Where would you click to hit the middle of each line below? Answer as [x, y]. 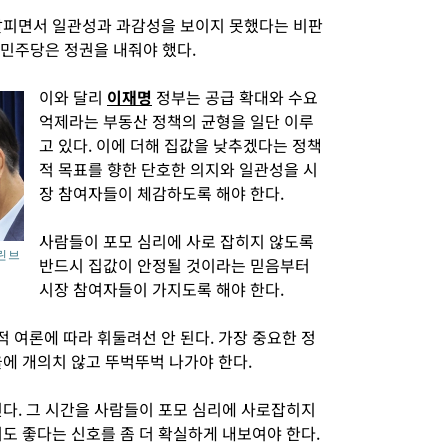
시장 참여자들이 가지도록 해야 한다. [161, 289]
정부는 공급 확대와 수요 [235, 97]
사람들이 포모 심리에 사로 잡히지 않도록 [176, 241]
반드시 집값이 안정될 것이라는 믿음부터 [174, 265]
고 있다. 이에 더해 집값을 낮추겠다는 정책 [180, 145]
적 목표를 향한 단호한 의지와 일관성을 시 [178, 169]
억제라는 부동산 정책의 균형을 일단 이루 [176, 121]
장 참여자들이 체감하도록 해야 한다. [161, 193]
